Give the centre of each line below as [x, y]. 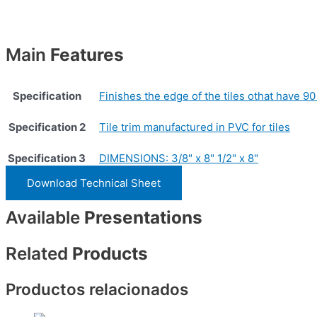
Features [87, 55]
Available [43, 217]
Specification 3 [47, 158]
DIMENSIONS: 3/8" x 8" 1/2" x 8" [179, 158]
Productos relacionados [97, 289]
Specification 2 [47, 127]
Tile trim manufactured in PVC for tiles [195, 127]
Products [108, 253]
